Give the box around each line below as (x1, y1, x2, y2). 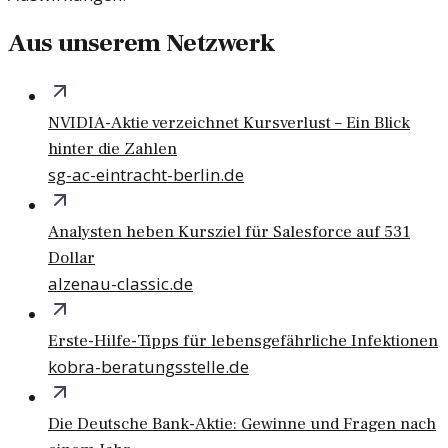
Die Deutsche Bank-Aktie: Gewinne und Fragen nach (48, 412, 436, 435)
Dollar (48, 246, 95, 269)
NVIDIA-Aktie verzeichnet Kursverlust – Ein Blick (48, 111, 410, 134)
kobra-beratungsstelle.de (48, 354, 249, 378)
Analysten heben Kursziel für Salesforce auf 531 (48, 220, 410, 243)
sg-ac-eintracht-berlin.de (48, 162, 244, 186)
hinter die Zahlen (48, 137, 177, 160)
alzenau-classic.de (48, 271, 193, 295)
